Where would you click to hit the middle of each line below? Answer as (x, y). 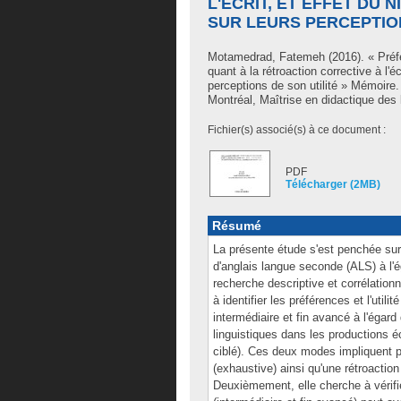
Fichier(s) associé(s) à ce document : (297, 130)
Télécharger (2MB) (333, 184)
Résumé (237, 226)
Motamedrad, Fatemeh (266, 57)
